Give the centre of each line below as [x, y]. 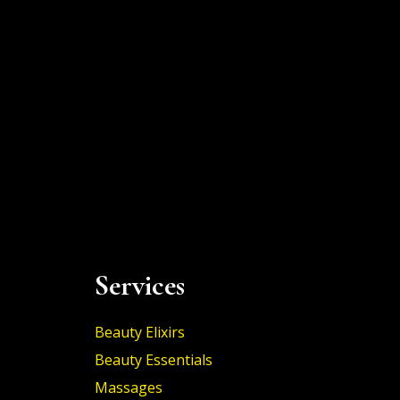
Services [140, 285]
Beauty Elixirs [140, 332]
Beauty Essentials [154, 360]
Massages [129, 387]
